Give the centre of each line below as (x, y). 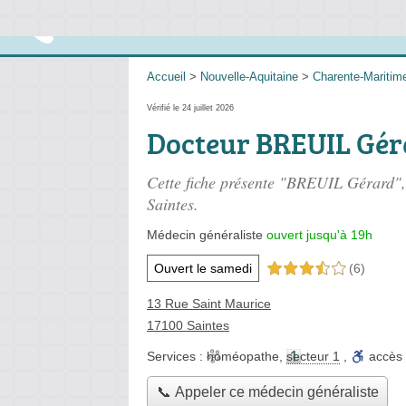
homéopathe (243, 356)
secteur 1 (313, 356)
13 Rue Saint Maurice (209, 304)
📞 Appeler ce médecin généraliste (267, 392)
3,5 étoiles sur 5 (306, 269)
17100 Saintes (188, 325)
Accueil (166, 77)
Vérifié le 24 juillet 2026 (190, 108)
